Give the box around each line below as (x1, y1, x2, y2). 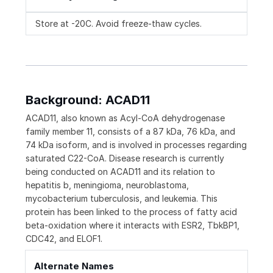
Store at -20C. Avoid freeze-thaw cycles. (35, 18, 202, 29)
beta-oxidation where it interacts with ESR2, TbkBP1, (26, 220, 239, 231)
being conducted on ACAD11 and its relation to (26, 166, 215, 177)
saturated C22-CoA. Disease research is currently (26, 153, 224, 164)
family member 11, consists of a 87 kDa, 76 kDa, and (26, 126, 235, 137)
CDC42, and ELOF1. (26, 233, 102, 244)
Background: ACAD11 (26, 93, 150, 108)
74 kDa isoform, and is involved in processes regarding (26, 140, 247, 151)
